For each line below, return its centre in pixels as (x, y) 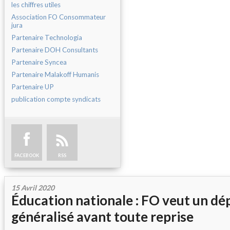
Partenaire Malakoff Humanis (55, 74)
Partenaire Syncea (39, 62)
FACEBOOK (27, 155)
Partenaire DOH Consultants (55, 50)
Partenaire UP (33, 87)
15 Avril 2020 (33, 188)
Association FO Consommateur (59, 17)
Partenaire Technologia (47, 37)
